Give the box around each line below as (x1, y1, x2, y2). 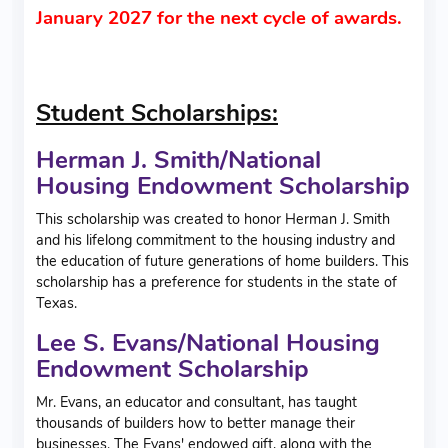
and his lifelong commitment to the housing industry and (36, 229, 395, 250)
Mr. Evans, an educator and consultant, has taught (36, 391, 357, 412)
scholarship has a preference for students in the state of (36, 271, 397, 292)
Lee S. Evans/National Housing (36, 325, 380, 360)
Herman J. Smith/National (36, 142, 321, 177)
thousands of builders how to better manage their (36, 412, 355, 433)
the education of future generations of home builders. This (36, 250, 409, 271)
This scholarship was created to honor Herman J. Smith (36, 208, 390, 229)
